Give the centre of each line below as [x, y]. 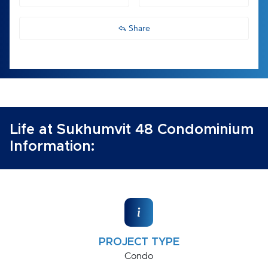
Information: [52, 147]
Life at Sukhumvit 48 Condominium [132, 130]
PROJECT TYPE [139, 242]
